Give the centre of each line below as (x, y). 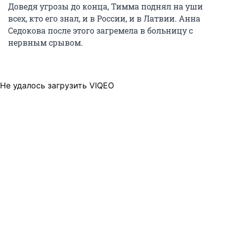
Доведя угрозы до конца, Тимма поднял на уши (105, 7)
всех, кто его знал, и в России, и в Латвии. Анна (104, 19)
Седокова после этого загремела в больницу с (100, 31)
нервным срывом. (45, 43)
